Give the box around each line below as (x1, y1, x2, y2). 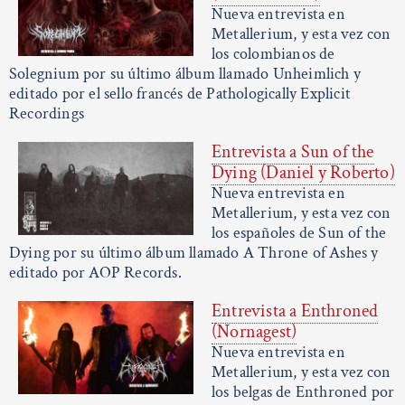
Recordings (9, 103, 84, 125)
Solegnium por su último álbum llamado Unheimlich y (9, 63, 362, 85)
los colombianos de (212, 43, 335, 65)
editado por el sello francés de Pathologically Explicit (9, 83, 352, 105)
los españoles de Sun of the (212, 222, 387, 244)
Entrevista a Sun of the (212, 140, 374, 165)
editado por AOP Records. (9, 262, 182, 284)
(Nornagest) (212, 320, 297, 344)
